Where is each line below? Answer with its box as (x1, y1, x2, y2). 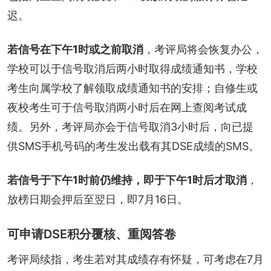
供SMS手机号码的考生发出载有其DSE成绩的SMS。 (7, 139, 260, 152)
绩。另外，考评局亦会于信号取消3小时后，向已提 (7, 120, 253, 133)
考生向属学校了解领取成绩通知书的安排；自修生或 (7, 81, 258, 94)
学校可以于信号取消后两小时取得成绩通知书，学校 (7, 62, 258, 75)
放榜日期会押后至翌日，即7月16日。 (7, 192, 188, 206)
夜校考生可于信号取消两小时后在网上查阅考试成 (7, 100, 247, 114)
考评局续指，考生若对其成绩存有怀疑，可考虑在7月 (7, 252, 264, 266)
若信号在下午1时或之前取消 (7, 42, 143, 56)
